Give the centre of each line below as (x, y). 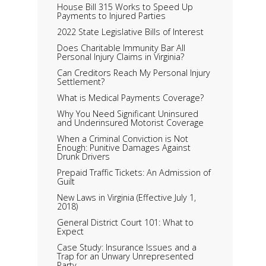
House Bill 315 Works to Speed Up (125, 7)
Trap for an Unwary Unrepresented (126, 256)
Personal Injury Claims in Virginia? (121, 57)
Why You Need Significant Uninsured (128, 114)
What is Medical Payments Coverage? (131, 98)
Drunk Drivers (84, 157)
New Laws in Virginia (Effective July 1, (127, 198)
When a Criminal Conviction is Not (123, 139)
